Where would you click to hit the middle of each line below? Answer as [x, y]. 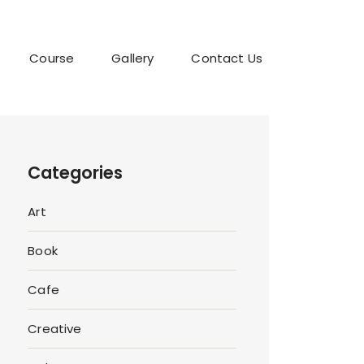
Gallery [133, 58]
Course [52, 58]
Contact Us [227, 58]
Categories [76, 173]
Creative [55, 329]
